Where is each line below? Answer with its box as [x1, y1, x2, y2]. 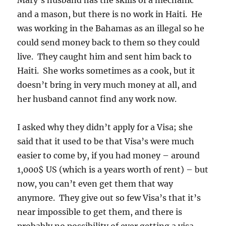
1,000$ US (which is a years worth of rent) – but [17, 164, 209, 175]
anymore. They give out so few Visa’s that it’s [17, 193, 201, 203]
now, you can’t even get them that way [17, 179, 174, 189]
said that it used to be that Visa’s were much [17, 136, 195, 146]
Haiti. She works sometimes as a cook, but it [17, 66, 196, 76]
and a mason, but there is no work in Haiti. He [17, 9, 203, 19]
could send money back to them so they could [17, 37, 200, 47]
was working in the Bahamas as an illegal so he [17, 23, 205, 33]
